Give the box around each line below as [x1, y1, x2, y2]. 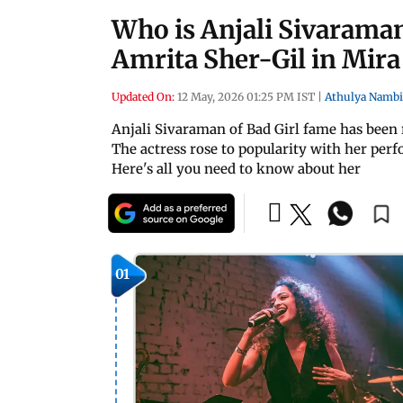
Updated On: [112, 90, 175, 103]
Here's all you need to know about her [112, 160, 361, 177]
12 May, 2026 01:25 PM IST [177, 90, 315, 103]
